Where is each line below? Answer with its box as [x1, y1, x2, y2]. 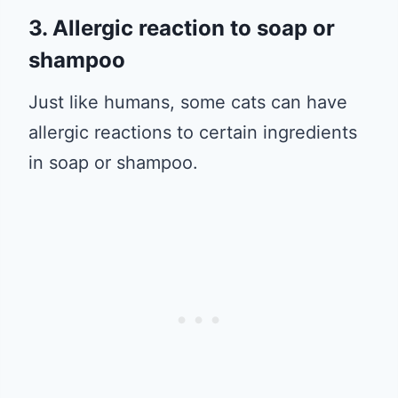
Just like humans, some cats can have [28, 91, 347, 113]
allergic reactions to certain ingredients [28, 121, 357, 143]
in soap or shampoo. [28, 151, 198, 173]
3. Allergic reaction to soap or [28, 14, 335, 41]
